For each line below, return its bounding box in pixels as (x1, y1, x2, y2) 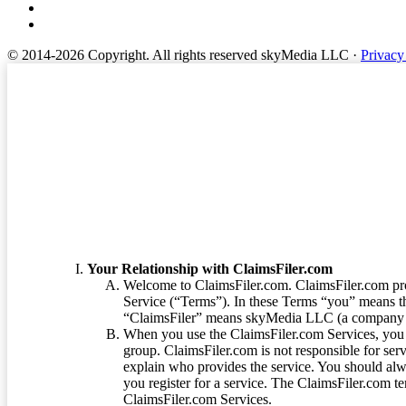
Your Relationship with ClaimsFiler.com (87, 260, 333, 276)
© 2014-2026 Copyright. (7, 46, 152, 63)
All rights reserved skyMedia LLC (152, 46, 349, 63)
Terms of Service (36, 133, 295, 169)
